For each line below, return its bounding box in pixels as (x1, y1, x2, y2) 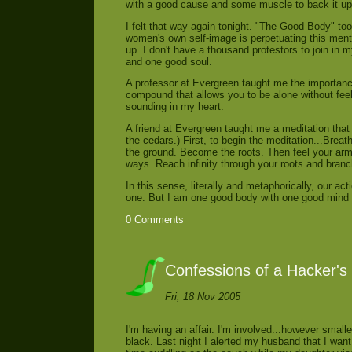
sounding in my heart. (126, 101, 224, 113)
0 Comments (126, 213, 184, 225)
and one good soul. (126, 55, 212, 68)
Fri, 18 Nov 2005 (165, 290, 240, 302)
